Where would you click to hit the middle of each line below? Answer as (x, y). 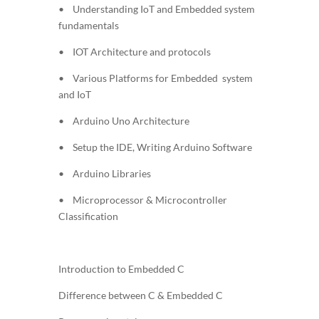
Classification (88, 216)
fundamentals (88, 25)
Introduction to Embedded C (121, 268)
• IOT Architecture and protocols (134, 51)
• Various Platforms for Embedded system (155, 78)
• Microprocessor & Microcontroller (142, 199)
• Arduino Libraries (104, 173)
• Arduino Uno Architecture (124, 120)
